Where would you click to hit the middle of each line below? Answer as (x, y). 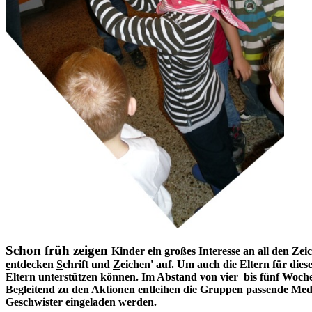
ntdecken (33, 265)
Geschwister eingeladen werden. (81, 302)
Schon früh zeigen (58, 251)
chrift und (88, 265)
